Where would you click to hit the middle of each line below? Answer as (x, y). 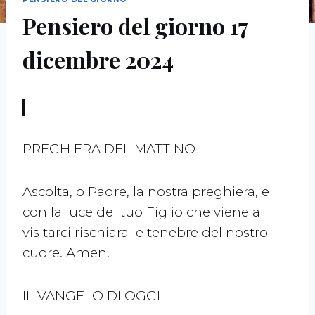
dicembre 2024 (98, 60)
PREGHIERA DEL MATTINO (109, 149)
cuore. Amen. (66, 253)
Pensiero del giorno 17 (135, 26)
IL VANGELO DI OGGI (91, 296)
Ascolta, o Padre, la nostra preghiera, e (146, 192)
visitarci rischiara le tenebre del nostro (145, 233)
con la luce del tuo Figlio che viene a (141, 212)
